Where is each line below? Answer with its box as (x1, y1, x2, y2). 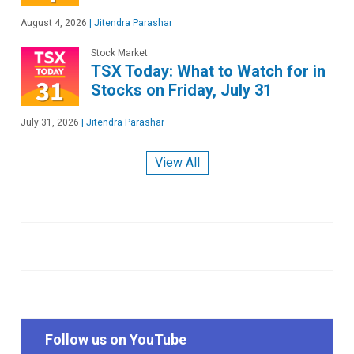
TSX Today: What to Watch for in (91, 61, 326, 81)
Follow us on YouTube (45, 331, 186, 348)
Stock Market (91, 47, 148, 58)
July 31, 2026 (21, 116, 79, 128)
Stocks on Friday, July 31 (91, 80, 272, 100)
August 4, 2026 (21, 17, 87, 28)
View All (154, 155, 200, 171)
